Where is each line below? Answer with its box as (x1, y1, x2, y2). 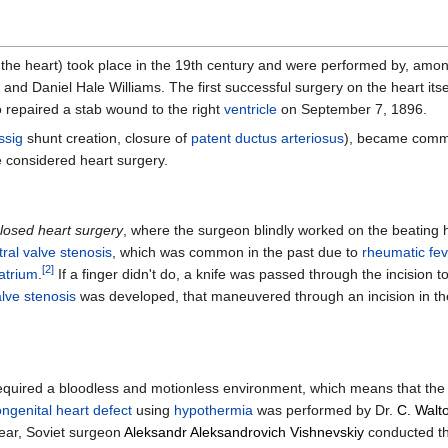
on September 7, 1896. (277, 100, 427, 117)
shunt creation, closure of (23, 129, 191, 146)
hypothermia (174, 402, 253, 419)
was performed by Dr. (253, 402, 397, 419)
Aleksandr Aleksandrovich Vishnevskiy (124, 424, 364, 441)
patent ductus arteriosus (191, 129, 344, 146)
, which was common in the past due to (112, 244, 362, 261)
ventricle (224, 100, 277, 117)
